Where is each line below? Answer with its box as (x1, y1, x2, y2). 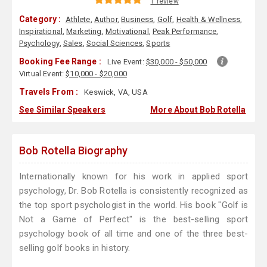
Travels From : (19, 87, 79, 97)
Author (94, 15, 117, 24)
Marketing (66, 27, 102, 36)
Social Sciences (86, 39, 143, 48)
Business (121, 15, 154, 24)
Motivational (105, 27, 149, 36)
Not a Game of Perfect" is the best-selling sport (19, 214, 248, 225)
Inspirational (19, 27, 63, 36)
